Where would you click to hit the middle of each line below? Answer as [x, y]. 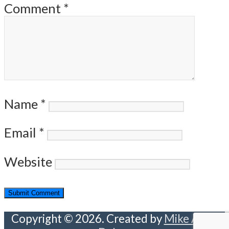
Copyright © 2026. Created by [87, 219]
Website [28, 161]
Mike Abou [191, 219]
